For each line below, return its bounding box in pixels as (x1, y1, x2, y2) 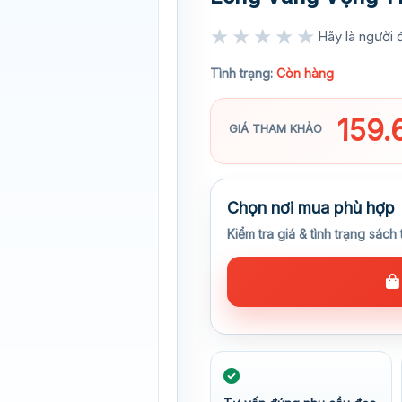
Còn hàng (276, 66, 334, 81)
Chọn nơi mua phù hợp (227, 198, 395, 217)
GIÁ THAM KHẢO (229, 121, 322, 135)
